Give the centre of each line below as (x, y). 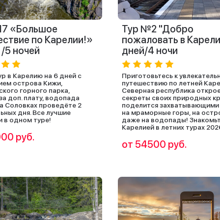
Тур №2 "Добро (158, 29)
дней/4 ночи (150, 51)
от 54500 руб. (154, 144)
